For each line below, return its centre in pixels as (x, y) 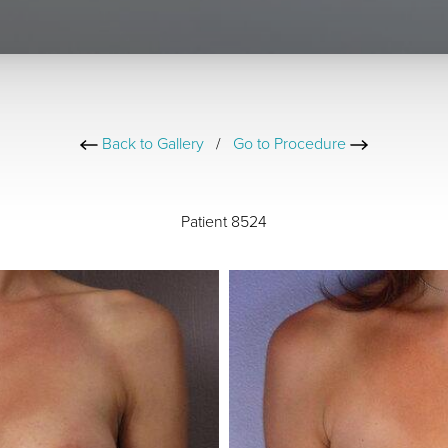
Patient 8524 (224, 221)
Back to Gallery (151, 143)
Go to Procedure (291, 143)
